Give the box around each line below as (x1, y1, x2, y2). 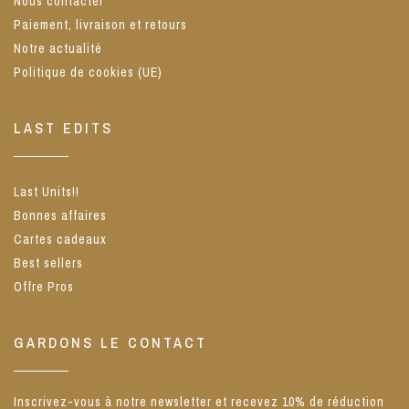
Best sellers (14, 255, 83, 271)
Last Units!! (14, 184, 79, 200)
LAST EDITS (14, 118, 113, 138)
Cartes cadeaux (14, 231, 107, 247)
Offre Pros (14, 278, 74, 295)
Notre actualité (14, 40, 102, 57)
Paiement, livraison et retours (14, 16, 187, 33)
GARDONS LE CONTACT (14, 332, 207, 352)
